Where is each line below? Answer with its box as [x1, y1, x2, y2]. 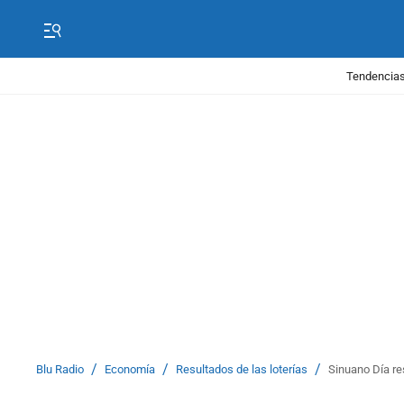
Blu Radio [36, 363, 84, 376]
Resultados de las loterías [176, 363, 308, 376]
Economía [105, 363, 155, 376]
